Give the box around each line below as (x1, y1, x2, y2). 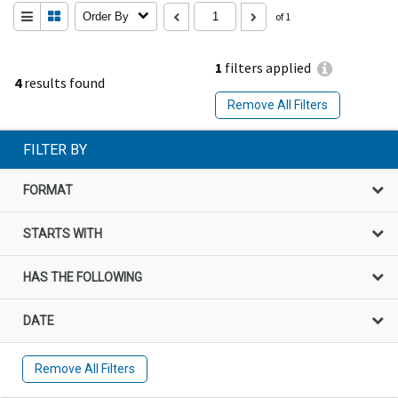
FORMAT (23, 182, 73, 197)
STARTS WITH (23, 226, 102, 241)
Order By (83, 10, 129, 23)
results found (21, 73, 105, 92)
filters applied (222, 59, 311, 77)
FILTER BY (23, 140, 87, 158)
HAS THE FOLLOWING (23, 269, 142, 284)
